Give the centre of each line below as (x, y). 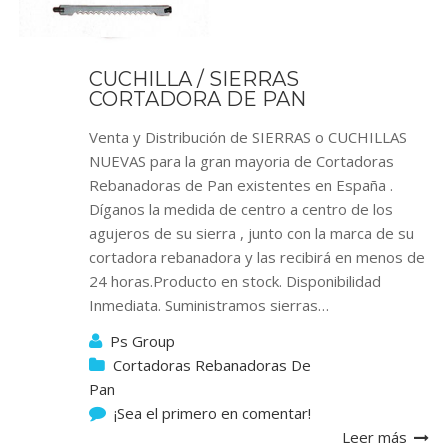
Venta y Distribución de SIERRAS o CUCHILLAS (248, 137)
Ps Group (142, 341)
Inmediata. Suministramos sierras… (209, 305)
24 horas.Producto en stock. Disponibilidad (235, 281)
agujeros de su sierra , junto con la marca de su (251, 233)
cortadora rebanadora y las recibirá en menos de (257, 257)
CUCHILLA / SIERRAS (194, 79)
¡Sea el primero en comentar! (212, 413)
